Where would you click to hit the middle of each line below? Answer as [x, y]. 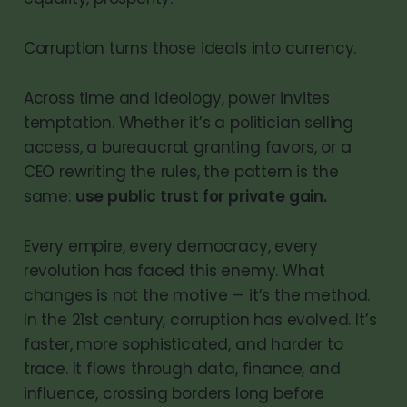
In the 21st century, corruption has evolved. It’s [200, 319]
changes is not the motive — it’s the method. [197, 295]
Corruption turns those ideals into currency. [190, 48]
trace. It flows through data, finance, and [182, 368]
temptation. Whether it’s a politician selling [189, 122]
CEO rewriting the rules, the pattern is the [181, 171]
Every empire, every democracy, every [170, 246]
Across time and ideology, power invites [177, 98]
